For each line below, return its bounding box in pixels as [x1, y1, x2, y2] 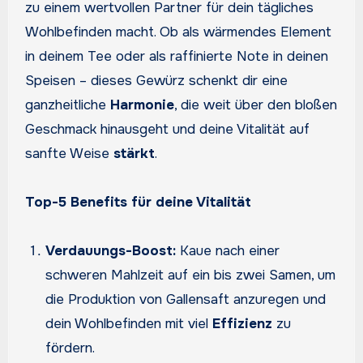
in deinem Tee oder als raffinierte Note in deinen [24, 47, 328, 65]
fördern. [45, 339, 96, 357]
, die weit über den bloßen [173, 96, 337, 113]
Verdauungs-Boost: [45, 241, 177, 259]
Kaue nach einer [176, 241, 280, 259]
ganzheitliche [24, 96, 110, 113]
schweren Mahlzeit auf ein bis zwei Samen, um [45, 266, 336, 284]
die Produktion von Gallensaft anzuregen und [45, 290, 327, 308]
